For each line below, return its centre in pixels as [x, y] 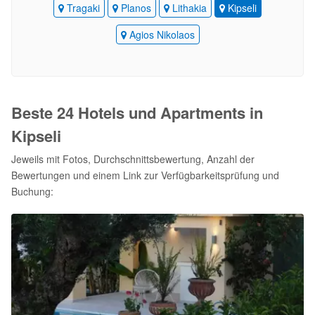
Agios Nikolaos [160, 34]
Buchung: [32, 191]
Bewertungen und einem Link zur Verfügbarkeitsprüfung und [145, 175]
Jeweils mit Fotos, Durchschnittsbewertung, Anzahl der [133, 159]
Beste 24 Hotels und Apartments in [137, 112]
